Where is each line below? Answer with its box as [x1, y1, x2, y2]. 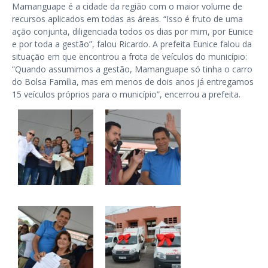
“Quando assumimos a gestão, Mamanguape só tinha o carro [12, 63, 252, 75]
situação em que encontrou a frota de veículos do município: [12, 51, 247, 62]
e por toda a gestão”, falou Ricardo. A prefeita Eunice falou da [12, 38, 252, 50]
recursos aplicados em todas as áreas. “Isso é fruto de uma [12, 13, 243, 25]
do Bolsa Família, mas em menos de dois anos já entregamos [12, 76, 254, 87]
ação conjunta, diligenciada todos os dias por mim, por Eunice [12, 26, 253, 37]
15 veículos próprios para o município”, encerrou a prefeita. [12, 89, 240, 100]
